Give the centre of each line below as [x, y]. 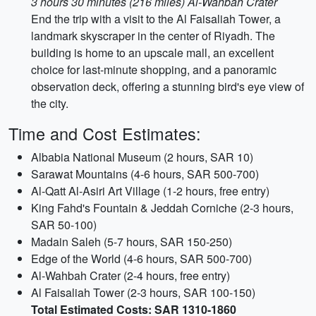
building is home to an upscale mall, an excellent [152, 53]
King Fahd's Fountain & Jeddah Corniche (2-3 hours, [162, 208]
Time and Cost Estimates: [105, 133]
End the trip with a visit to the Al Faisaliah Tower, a [156, 19]
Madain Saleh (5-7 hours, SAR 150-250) [132, 242]
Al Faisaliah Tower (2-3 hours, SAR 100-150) [143, 292]
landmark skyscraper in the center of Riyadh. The [153, 36]
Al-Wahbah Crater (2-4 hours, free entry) [130, 275]
